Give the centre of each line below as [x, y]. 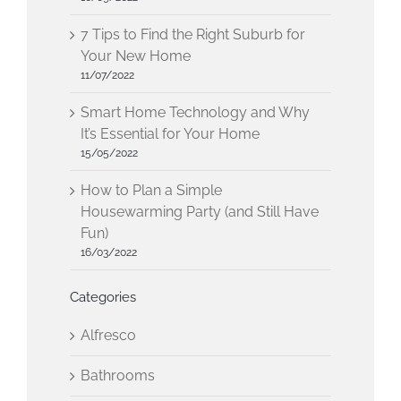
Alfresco [109, 335]
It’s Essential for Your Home [171, 133]
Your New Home [136, 55]
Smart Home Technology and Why [196, 112]
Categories [103, 297]
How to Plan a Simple [152, 190]
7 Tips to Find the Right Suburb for [193, 34]
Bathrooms [118, 375]
